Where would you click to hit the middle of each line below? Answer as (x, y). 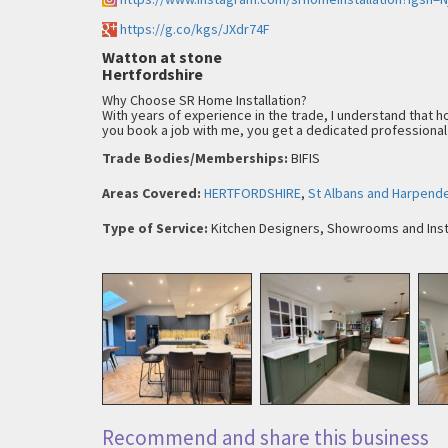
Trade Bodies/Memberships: (195, 157)
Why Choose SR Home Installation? (204, 99)
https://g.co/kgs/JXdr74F (195, 28)
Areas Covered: (151, 192)
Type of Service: (155, 227)
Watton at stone (162, 56)
